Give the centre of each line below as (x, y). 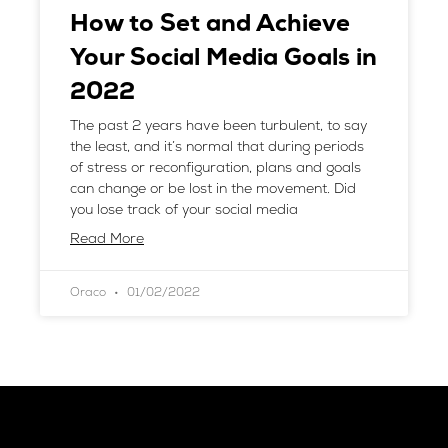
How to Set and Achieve (210, 25)
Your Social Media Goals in (223, 59)
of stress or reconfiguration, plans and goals (215, 168)
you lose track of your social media (184, 210)
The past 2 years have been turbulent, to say (218, 126)
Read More (107, 239)
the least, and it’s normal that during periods (217, 147)
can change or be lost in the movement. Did (213, 189)
